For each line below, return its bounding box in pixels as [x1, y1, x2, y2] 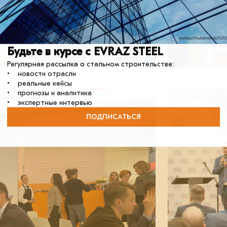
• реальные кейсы [7, 79, 72, 88]
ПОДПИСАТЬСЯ [86, 112, 141, 121]
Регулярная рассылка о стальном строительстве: [7, 59, 174, 68]
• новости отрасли [7, 69, 76, 78]
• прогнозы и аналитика [7, 88, 92, 97]
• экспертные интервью [7, 98, 92, 107]
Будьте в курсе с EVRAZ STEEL [7, 45, 163, 58]
